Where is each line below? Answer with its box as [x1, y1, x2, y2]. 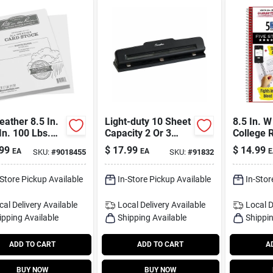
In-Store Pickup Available [117, 174, 211, 184]
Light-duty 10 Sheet [104, 115, 191, 127]
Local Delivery [117, 199, 169, 210]
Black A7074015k [104, 150, 182, 162]
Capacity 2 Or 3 [104, 127, 171, 139]
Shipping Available [117, 212, 186, 222]
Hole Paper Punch [104, 138, 183, 151]
